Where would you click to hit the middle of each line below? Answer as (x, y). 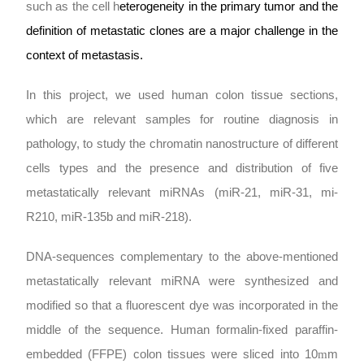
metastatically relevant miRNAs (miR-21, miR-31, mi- (182, 192)
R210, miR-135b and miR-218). (109, 217)
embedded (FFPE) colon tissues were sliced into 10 (172, 355)
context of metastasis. (84, 55)
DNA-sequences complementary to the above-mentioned (182, 257)
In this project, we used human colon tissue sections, (182, 95)
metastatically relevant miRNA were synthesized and (182, 282)
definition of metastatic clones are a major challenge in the (182, 30)
